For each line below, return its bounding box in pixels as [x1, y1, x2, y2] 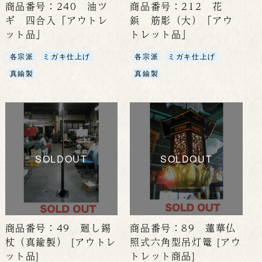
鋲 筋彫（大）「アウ [130, 13, 233, 28]
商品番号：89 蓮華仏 [130, 220, 237, 235]
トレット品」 [130, 27, 192, 42]
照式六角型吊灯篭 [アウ [130, 234, 242, 249]
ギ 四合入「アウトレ [5, 13, 108, 28]
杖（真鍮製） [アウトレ [5, 234, 116, 249]
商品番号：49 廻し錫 [5, 220, 112, 235]
